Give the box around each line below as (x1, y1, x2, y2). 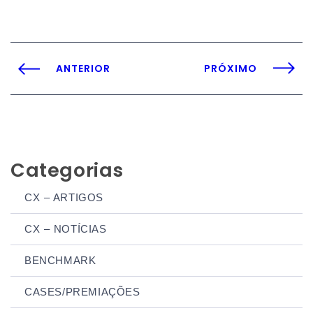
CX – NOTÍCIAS (24, 222, 107, 235)
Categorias (10, 156, 124, 183)
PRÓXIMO (204, 61, 257, 75)
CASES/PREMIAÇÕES (24, 285, 140, 298)
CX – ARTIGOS (24, 191, 103, 203)
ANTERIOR (56, 61, 110, 75)
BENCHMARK (24, 254, 96, 266)
